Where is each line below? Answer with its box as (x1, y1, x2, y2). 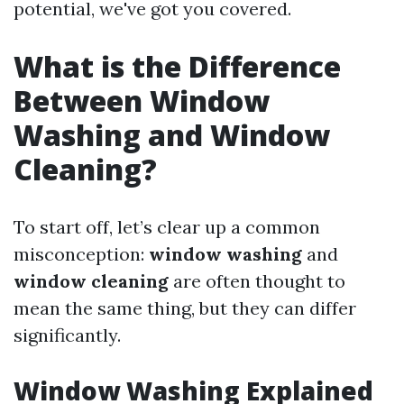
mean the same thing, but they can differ (14, 297, 356, 319)
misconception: (14, 243, 149, 265)
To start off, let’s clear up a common (14, 216, 320, 238)
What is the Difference (14, 47, 341, 86)
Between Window (14, 81, 270, 120)
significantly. (14, 324, 121, 346)
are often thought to (169, 270, 345, 292)
